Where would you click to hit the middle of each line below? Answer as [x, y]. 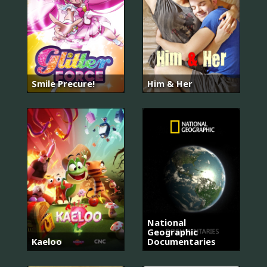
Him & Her [170, 83]
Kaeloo [47, 241]
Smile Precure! [63, 83]
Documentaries [181, 241]
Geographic [173, 232]
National [167, 222]
